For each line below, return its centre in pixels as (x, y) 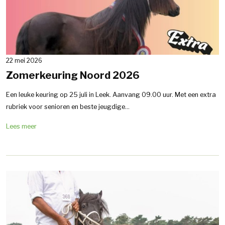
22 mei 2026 (24, 61)
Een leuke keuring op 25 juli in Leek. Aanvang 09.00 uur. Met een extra (111, 95)
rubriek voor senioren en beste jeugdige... (68, 107)
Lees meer (21, 126)
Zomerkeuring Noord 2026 (73, 75)
